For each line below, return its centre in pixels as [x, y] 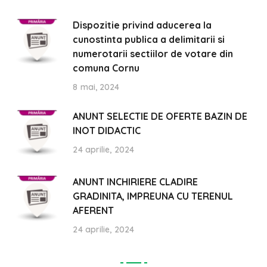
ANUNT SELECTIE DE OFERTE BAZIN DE [160, 116]
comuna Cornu [106, 68]
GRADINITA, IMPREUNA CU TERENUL [153, 196]
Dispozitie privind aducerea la [142, 25]
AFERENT [94, 210]
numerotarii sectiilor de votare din [153, 53]
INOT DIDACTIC [107, 130]
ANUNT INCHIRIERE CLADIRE [136, 181]
